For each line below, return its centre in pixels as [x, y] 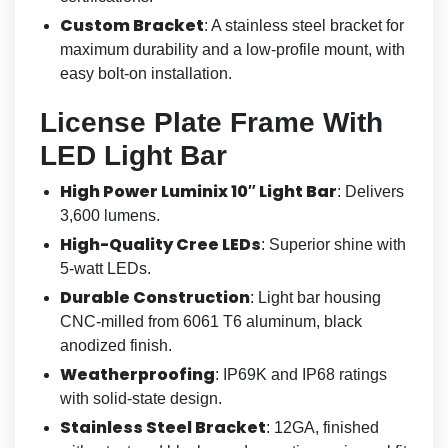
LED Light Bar [133, 155]
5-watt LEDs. [105, 268]
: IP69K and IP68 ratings [301, 374]
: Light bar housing [315, 297]
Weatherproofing [137, 374]
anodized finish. [116, 345]
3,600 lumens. [110, 215]
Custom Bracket [132, 25]
